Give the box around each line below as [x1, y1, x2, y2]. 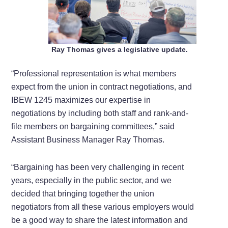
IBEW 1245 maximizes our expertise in [11, 96, 151, 105]
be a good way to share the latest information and [11, 216, 188, 225]
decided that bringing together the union [11, 189, 155, 198]
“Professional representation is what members [11, 69, 177, 78]
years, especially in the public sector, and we [11, 176, 172, 185]
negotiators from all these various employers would [11, 203, 194, 212]
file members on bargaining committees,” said [11, 122, 175, 131]
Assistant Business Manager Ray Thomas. [11, 135, 165, 145]
